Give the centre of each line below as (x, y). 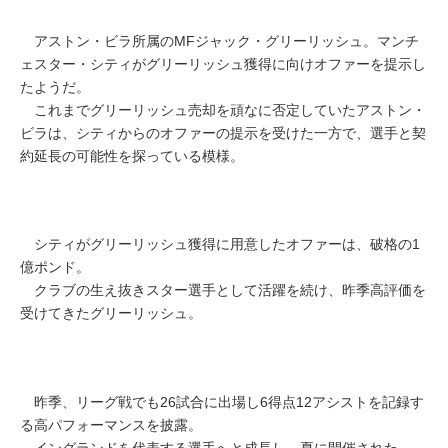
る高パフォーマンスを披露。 (111, 424)
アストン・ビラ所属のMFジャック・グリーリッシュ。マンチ (219, 41)
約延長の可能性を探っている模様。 (132, 156)
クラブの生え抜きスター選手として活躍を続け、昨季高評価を (223, 290)
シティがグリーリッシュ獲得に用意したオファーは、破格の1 (220, 244)
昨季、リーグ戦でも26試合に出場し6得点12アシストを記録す (222, 401)
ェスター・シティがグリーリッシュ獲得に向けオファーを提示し (223, 64)
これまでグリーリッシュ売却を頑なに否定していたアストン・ (223, 110)
